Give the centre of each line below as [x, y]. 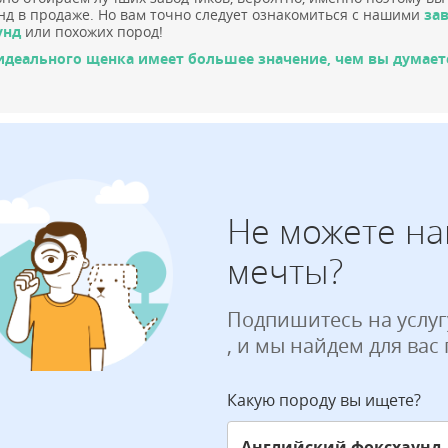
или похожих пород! [92, 32]
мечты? [285, 271]
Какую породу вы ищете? [324, 400]
